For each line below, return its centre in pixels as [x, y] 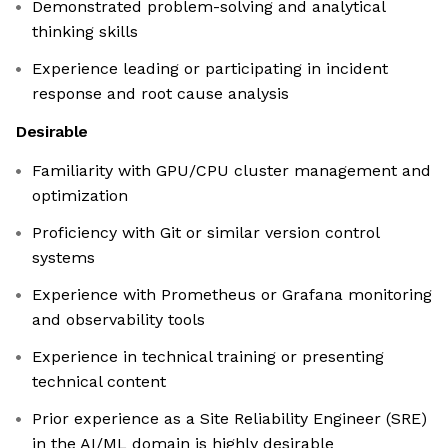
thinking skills [85, 32]
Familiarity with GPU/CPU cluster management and [231, 171]
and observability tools [118, 320]
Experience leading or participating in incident [210, 69]
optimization [80, 196]
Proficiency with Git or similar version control [206, 233]
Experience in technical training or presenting [208, 357]
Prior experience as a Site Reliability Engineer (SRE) [229, 419]
